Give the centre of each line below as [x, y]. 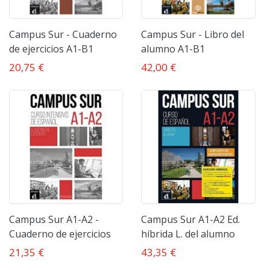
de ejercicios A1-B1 [51, 49]
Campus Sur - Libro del [193, 34]
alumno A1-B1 [173, 49]
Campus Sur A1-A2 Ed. [191, 220]
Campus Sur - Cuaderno [63, 34]
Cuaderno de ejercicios [60, 234]
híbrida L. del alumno [188, 234]
